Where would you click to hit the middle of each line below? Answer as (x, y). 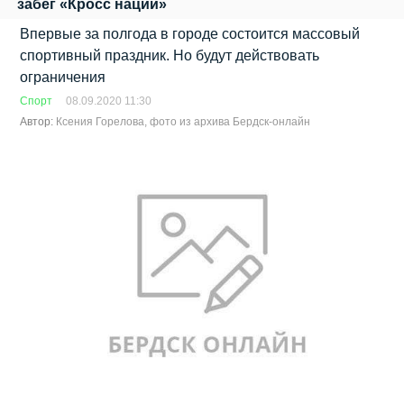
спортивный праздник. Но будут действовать (170, 56)
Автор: (38, 122)
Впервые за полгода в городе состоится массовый (190, 34)
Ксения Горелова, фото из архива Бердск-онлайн (184, 122)
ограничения (63, 78)
